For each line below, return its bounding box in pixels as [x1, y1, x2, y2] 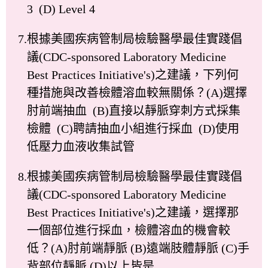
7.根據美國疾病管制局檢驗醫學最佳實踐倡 [18, 32, 242, 45]
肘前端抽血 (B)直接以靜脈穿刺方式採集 [27, 103, 240, 117]
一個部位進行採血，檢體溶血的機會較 [27, 223, 230, 237]
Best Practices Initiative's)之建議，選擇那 [27, 205, 239, 219]
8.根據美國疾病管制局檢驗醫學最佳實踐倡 [18, 169, 242, 183]
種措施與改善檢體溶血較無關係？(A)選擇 [27, 86, 247, 99]
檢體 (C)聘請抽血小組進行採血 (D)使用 [27, 121, 239, 135]
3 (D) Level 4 [27, 2, 95, 16]
